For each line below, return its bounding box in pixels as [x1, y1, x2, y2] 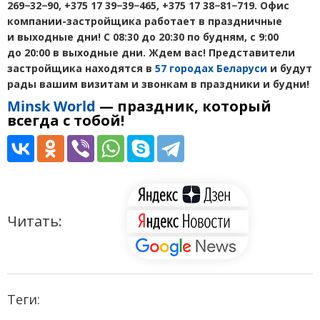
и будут [267, 61, 312, 75]
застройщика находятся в [7, 61, 155, 75]
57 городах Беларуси [155, 61, 267, 75]
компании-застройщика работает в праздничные [7, 14, 282, 28]
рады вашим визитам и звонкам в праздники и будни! [7, 76, 309, 91]
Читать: [7, 211, 62, 231]
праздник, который [117, 96, 271, 116]
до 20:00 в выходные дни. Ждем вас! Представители [7, 45, 295, 59]
